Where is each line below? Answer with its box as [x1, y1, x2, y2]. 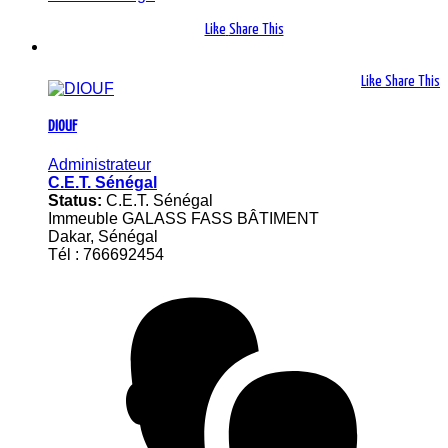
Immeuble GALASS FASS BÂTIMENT [48, 210, 319, 228]
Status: [48, 192, 106, 210]
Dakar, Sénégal [48, 228, 158, 246]
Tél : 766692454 [48, 246, 164, 264]
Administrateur [48, 156, 151, 174]
